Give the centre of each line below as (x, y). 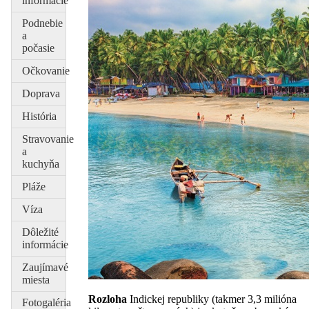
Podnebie (42, 23)
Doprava (41, 93)
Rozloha (109, 299)
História (39, 116)
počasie (38, 48)
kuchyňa (41, 163)
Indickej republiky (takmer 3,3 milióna (213, 299)
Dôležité (40, 232)
